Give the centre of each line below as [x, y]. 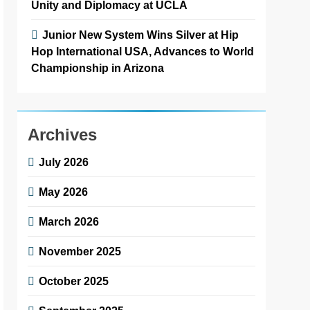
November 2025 [80, 251]
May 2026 [64, 191]
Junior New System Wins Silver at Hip [141, 34]
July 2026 [64, 162]
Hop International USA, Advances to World [143, 51]
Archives [63, 134]
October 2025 [74, 281]
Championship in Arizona [98, 67]
